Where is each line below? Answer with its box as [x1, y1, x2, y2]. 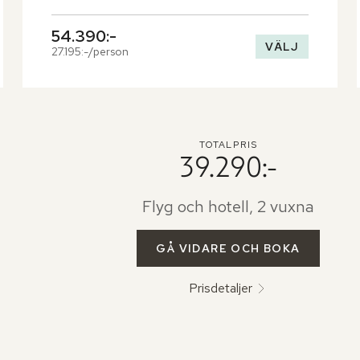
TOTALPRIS [198, 138, 258, 152]
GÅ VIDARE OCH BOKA [156, 241, 301, 256]
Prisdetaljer [189, 280, 253, 297]
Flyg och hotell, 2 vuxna [141, 196, 314, 218]
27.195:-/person [51, 44, 129, 59]
